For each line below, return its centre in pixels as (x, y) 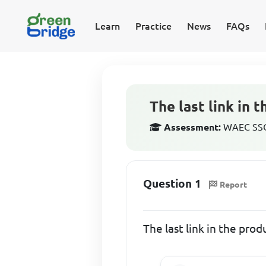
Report (234, 184)
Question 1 (172, 183)
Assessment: (193, 127)
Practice (153, 26)
